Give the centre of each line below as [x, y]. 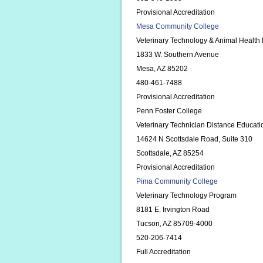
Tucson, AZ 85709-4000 [174, 224]
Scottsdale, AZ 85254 [170, 153]
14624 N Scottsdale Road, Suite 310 [194, 139]
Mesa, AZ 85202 [162, 69]
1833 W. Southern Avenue [178, 55]
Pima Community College [177, 181]
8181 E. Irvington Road [173, 210]
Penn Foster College [169, 111]
